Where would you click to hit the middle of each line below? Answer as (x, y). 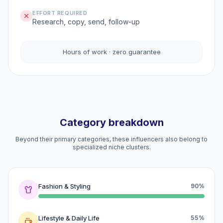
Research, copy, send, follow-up (86, 22)
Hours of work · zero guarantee (111, 52)
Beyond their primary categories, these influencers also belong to (111, 139)
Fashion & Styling (64, 186)
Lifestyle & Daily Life (69, 218)
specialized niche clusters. (111, 147)
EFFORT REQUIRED (60, 13)
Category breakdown (111, 122)
